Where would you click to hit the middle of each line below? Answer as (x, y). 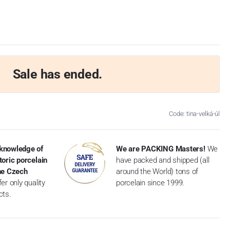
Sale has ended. (57, 74)
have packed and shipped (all (163, 160)
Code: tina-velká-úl (195, 113)
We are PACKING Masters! (161, 149)
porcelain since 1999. (150, 183)
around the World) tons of (157, 171)
